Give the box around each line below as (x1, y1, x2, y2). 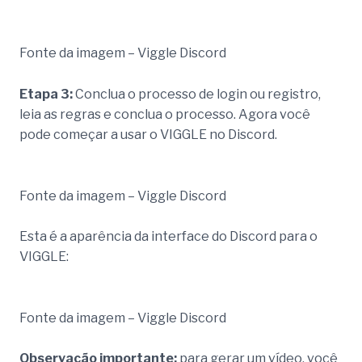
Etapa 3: (19, 86, 75, 102)
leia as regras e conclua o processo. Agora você (19, 106, 310, 122)
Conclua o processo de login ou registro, (75, 86, 321, 102)
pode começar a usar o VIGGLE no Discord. (19, 126, 277, 142)
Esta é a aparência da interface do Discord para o (19, 229, 318, 245)
